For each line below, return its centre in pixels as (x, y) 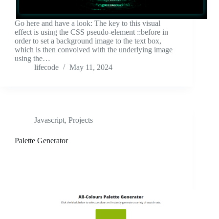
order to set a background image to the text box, (88, 41)
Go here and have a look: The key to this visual (88, 23)
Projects (81, 120)
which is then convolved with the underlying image (94, 50)
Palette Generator (41, 141)
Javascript (49, 120)
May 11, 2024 (91, 67)
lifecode (46, 67)
